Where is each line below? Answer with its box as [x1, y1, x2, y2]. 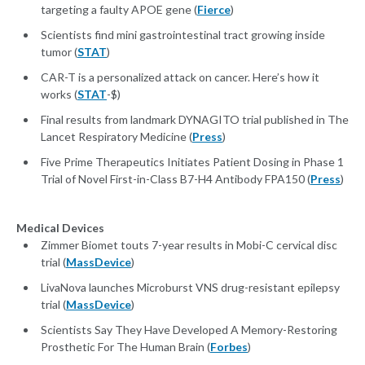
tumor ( [41, 45, 77, 59]
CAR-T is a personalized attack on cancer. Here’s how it [41, 70, 319, 85]
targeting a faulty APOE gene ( [41, 2, 197, 17]
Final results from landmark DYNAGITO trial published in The [41, 112, 349, 127]
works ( [41, 87, 77, 102]
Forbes [210, 340, 248, 354]
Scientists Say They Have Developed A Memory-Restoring [41, 323, 337, 337]
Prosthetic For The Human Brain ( [41, 340, 210, 354]
